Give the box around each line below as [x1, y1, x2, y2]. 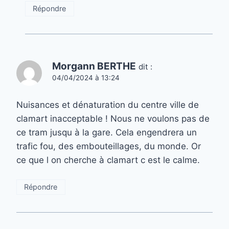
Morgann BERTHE [52, 60, 136, 73]
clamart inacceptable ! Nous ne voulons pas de [16, 113, 210, 124]
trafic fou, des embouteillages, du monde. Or [16, 141, 201, 152]
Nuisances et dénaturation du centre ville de [16, 100, 199, 110]
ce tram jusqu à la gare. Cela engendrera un [16, 127, 197, 138]
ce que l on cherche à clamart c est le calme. [16, 155, 200, 166]
